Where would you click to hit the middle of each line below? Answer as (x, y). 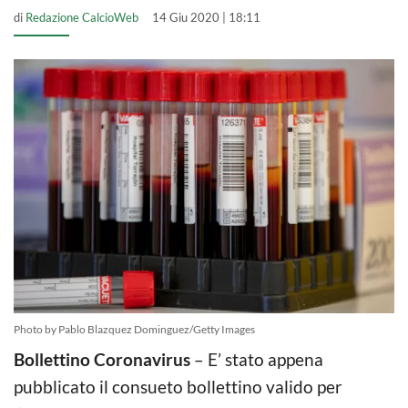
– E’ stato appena (257, 359)
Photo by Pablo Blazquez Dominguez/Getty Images (134, 329)
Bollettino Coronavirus (102, 359)
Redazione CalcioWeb (82, 17)
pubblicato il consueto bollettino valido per (178, 386)
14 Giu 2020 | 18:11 (206, 17)
